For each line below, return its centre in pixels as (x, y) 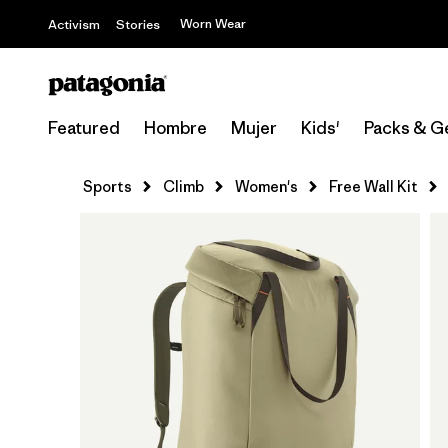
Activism (74, 24)
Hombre (175, 128)
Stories (138, 24)
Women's (266, 186)
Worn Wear (213, 23)
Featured (84, 128)
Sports (107, 186)
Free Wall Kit (373, 186)
